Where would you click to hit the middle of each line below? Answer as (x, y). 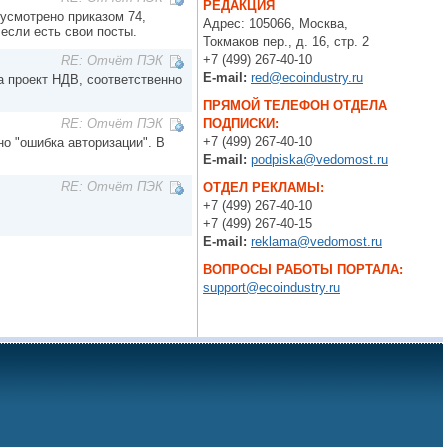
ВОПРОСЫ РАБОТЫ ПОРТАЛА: (303, 269)
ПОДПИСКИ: (241, 123)
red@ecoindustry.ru (307, 77)
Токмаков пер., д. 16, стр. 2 (286, 41)
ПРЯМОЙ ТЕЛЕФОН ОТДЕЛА (295, 105)
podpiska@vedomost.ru (319, 159)
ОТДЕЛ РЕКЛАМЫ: (263, 187)
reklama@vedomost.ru (316, 241)
